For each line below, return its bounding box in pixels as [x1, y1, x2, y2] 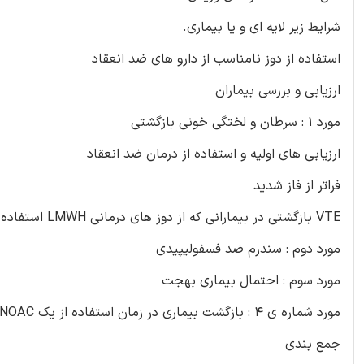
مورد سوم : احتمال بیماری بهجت [162, 271, 340, 291]
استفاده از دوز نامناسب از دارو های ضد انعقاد [92, 49, 340, 69]
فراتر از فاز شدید [253, 175, 340, 196]
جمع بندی [285, 334, 340, 354]
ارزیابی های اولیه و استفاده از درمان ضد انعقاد [87, 144, 340, 164]
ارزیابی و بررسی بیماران [215, 80, 340, 101]
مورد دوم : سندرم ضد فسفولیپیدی [156, 239, 340, 259]
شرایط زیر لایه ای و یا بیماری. [183, 17, 340, 37]
